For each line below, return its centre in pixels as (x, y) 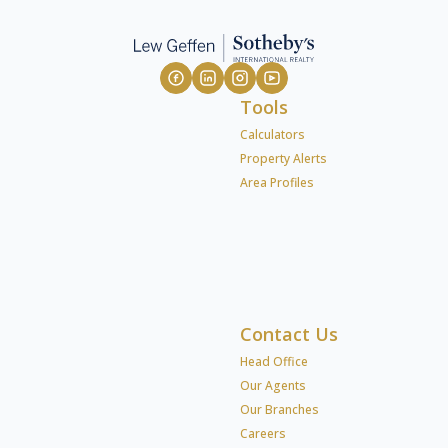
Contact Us (289, 333)
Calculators (272, 134)
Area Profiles (277, 182)
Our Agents (273, 385)
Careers (263, 433)
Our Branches (279, 409)
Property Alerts (283, 158)
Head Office (274, 361)
